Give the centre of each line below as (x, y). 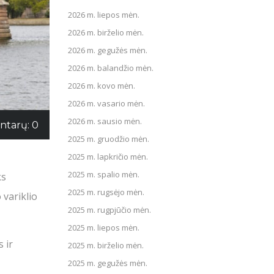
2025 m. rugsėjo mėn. (106, 192)
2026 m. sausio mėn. (105, 121)
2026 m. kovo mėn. (102, 86)
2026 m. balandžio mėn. (111, 68)
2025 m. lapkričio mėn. (108, 157)
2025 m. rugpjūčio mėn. (109, 210)
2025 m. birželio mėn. (106, 245)
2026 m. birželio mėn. (106, 32)
